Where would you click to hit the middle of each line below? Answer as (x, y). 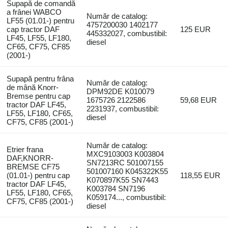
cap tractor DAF (33, 29)
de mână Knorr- (32, 87)
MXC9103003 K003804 (125, 154)
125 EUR (196, 29)
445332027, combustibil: (127, 33)
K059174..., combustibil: (126, 197)
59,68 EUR (199, 100)
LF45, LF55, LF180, (39, 38)
